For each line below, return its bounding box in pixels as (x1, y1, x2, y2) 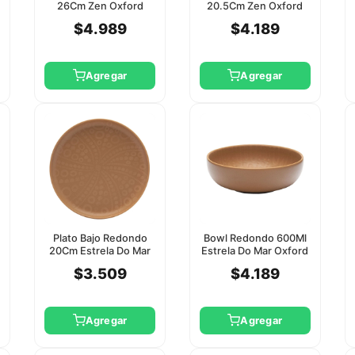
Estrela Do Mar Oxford (201, 244, 309, 257)
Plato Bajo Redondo (52, 231, 147, 244)
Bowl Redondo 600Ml (203, 231, 307, 244)
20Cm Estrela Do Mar (49, 244, 151, 257)
